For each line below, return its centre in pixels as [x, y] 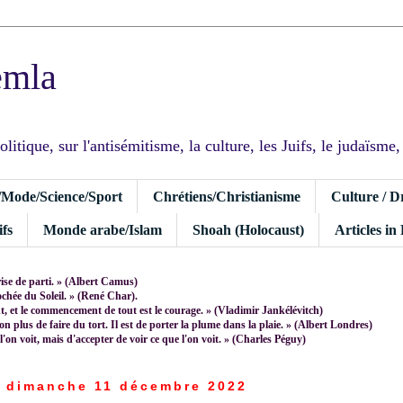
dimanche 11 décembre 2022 [126, 385]
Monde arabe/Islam [103, 229]
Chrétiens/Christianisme [227, 196]
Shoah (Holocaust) [248, 229]
